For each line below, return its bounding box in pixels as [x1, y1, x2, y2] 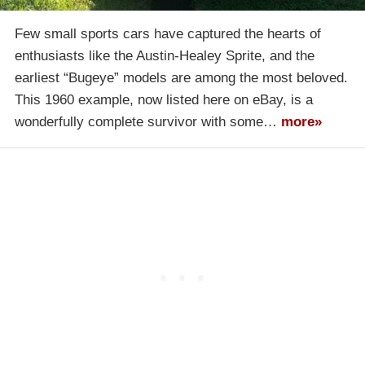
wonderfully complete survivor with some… [15, 114, 281, 130]
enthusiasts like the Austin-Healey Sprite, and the [15, 48, 314, 64]
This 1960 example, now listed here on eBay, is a [15, 92, 313, 108]
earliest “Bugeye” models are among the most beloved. [15, 70, 348, 86]
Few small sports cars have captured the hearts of [15, 26, 321, 42]
